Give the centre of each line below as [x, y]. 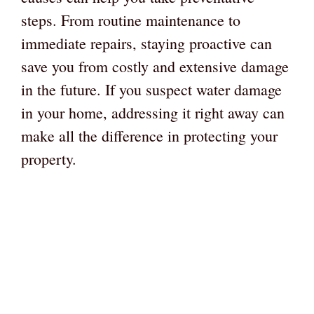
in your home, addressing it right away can [153, 112]
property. [49, 158]
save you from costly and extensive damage [155, 66]
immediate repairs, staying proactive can [146, 43]
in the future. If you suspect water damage [151, 89]
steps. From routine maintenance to [131, 20]
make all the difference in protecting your [149, 135]
